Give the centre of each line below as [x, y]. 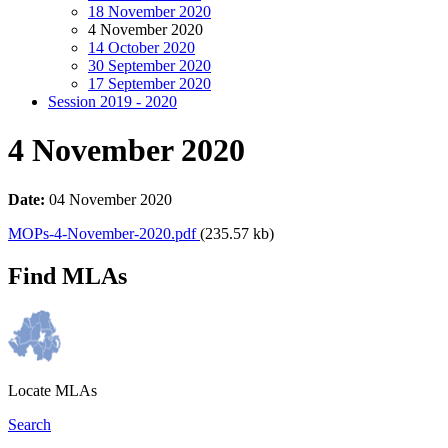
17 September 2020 [149, 83]
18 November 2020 [149, 11]
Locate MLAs [52, 390]
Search [29, 424]
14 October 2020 [141, 47]
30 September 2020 [149, 65]
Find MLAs [67, 275]
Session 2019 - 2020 [112, 101]
